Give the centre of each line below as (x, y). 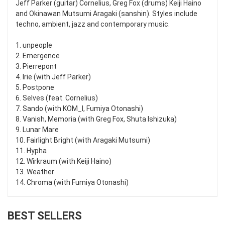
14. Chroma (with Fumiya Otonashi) (72, 183)
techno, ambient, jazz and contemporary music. (93, 24)
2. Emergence (38, 56)
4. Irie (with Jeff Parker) (53, 77)
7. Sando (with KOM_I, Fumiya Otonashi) (79, 109)
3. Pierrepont (36, 67)
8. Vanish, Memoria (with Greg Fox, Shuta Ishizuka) (96, 119)
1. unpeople (34, 45)
